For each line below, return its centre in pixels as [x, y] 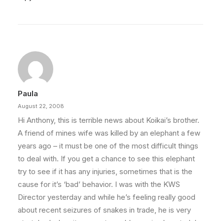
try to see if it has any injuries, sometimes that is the [105, 171]
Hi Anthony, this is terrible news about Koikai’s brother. [109, 120]
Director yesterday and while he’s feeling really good [107, 197]
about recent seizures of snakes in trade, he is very [104, 210]
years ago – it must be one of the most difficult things [108, 146]
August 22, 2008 [41, 106]
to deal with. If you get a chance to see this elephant [106, 159]
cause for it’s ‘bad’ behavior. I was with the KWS [99, 184]
